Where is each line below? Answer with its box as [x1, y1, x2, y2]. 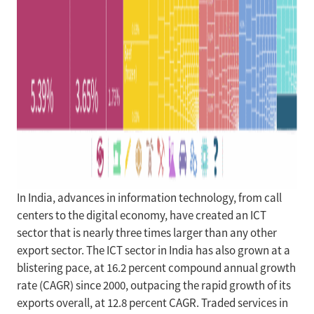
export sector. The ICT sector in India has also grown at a [17, 243, 290, 258]
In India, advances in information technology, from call [17, 191, 282, 205]
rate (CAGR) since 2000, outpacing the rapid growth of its [17, 278, 291, 293]
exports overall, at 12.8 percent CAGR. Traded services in [17, 296, 288, 310]
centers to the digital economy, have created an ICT [17, 208, 266, 223]
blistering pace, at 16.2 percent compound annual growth [17, 261, 296, 275]
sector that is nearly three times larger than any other [17, 226, 277, 240]
